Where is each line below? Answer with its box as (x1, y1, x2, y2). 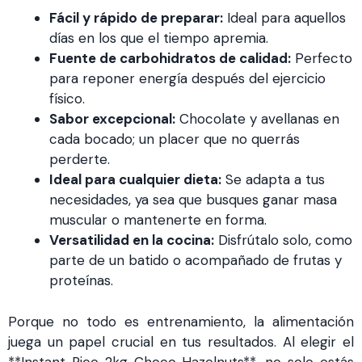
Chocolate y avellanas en (175, 110, 339, 128)
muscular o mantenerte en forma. (49, 211, 267, 229)
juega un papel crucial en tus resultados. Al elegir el (8, 332, 354, 351)
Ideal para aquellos (223, 9, 346, 27)
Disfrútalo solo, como (214, 231, 352, 249)
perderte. (49, 150, 110, 168)
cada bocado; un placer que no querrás (49, 130, 300, 148)
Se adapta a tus (221, 170, 325, 188)
